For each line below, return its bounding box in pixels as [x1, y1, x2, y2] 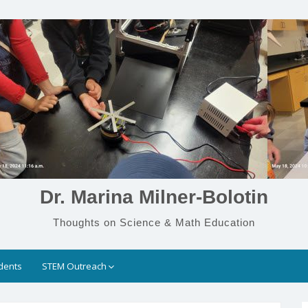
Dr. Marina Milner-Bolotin [40, 186, 268, 208]
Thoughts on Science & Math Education [53, 217, 255, 228]
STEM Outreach [42, 260, 107, 272]
